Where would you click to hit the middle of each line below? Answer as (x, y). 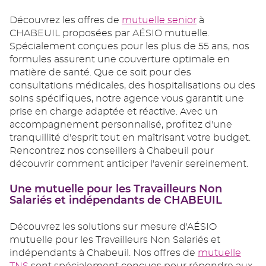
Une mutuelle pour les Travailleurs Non (116, 189)
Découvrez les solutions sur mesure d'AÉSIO (113, 227)
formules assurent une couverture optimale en (120, 60)
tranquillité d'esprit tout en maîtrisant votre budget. (130, 138)
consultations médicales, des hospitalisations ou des (132, 86)
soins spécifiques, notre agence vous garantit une (127, 99)
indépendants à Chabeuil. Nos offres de (104, 253)
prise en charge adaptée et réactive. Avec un (114, 112)
